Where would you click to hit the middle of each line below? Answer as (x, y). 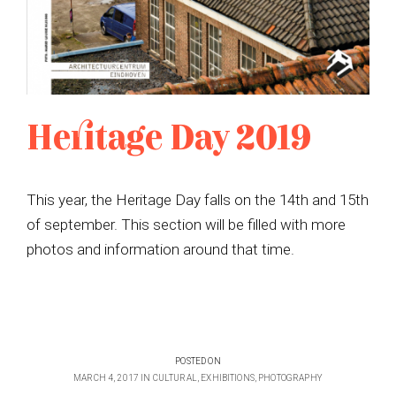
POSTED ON (198, 362)
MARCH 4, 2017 (107, 378)
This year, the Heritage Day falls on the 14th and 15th (198, 199)
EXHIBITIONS (228, 378)
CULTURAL (175, 378)
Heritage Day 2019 (169, 140)
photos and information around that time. (160, 249)
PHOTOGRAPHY (290, 378)
